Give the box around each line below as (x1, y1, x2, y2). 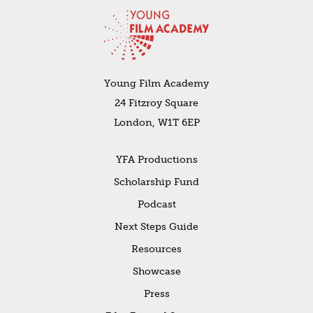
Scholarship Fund (114, 176, 199, 189)
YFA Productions (115, 154, 198, 166)
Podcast (137, 198, 176, 211)
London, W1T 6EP (113, 117, 200, 129)
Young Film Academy (104, 78, 209, 90)
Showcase (132, 265, 181, 278)
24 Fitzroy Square (115, 97, 198, 110)
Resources (131, 243, 182, 256)
